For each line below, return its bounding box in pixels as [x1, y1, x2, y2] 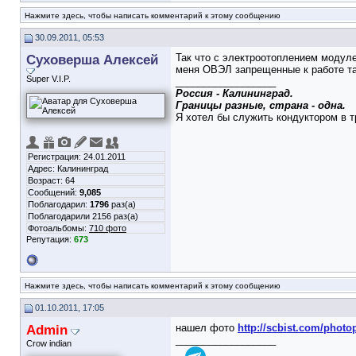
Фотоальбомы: [28, 223, 89, 233]
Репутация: [26, 234, 74, 244]
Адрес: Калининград [28, 164, 108, 173]
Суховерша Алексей [26, 52, 158, 68]
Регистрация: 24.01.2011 [28, 152, 126, 161]
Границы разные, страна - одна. [176, 99, 346, 111]
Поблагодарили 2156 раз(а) [28, 211, 138, 221]
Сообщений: [28, 188, 79, 197]
